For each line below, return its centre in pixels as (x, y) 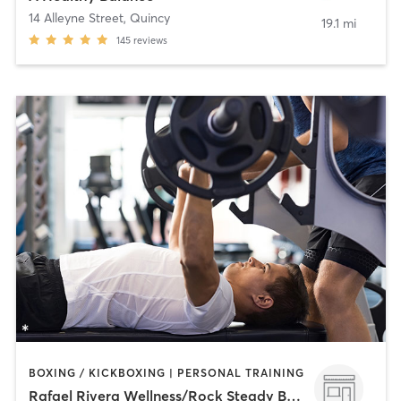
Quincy (149, 17)
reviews (150, 40)
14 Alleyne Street (76, 17)
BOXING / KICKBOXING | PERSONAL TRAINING (166, 372)
